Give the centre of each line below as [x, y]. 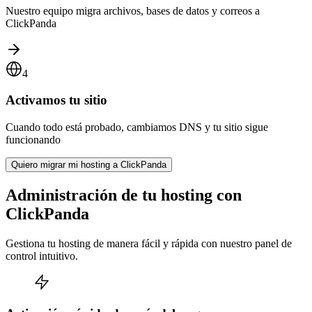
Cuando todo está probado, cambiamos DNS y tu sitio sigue [137, 127]
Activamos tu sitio [56, 100]
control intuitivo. [42, 256]
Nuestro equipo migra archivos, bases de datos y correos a [133, 10]
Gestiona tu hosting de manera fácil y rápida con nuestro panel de [149, 243]
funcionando [33, 140]
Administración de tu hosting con [124, 195]
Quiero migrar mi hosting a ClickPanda [89, 165]
